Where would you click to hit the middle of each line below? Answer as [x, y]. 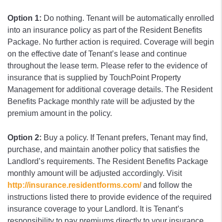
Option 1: [25, 18]
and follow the [167, 185]
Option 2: [25, 138]
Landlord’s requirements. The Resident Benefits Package [108, 161]
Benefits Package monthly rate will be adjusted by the [101, 101]
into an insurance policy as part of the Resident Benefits [105, 30]
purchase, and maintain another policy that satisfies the [104, 149]
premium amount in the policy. [60, 113]
